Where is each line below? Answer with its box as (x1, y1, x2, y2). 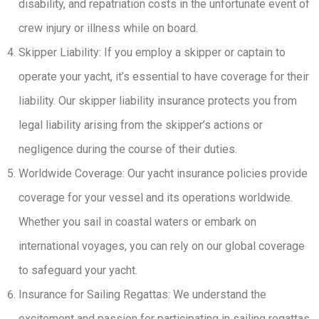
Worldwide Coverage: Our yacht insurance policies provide (19, 167, 308, 180)
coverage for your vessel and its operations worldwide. (19, 191, 293, 204)
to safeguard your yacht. (19, 263, 137, 277)
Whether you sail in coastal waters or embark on (19, 215, 256, 229)
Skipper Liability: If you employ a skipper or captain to (19, 46, 286, 59)
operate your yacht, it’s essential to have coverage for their (19, 70, 309, 83)
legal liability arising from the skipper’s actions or (19, 118, 263, 132)
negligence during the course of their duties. (19, 142, 237, 156)
